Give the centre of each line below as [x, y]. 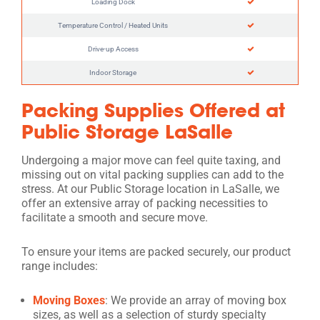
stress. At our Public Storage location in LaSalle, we [150, 189]
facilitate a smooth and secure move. [115, 217]
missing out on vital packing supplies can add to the [152, 174]
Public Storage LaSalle [127, 131]
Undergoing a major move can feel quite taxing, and [151, 160]
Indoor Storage [113, 72]
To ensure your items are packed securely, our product [156, 251]
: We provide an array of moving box [196, 300]
